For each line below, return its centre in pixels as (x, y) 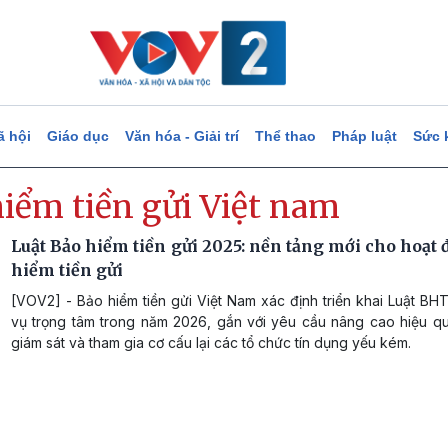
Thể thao (285, 136)
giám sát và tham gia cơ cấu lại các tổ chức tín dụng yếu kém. (211, 342)
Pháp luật (364, 136)
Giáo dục (77, 136)
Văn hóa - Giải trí (181, 136)
